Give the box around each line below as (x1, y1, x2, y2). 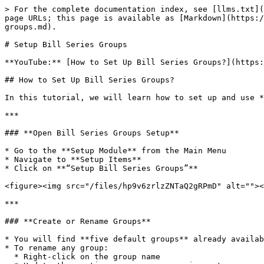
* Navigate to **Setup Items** (5, 155, 141, 164)
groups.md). (5, 22, 57, 31)
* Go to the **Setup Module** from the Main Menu (5, 146, 226, 155)
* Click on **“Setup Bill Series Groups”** (5, 164, 198, 173)
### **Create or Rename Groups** (5, 217, 151, 226)
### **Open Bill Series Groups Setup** (5, 128, 179, 137)
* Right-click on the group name (5, 252, 14, 261)
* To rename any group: (5, 243, 108, 252)
